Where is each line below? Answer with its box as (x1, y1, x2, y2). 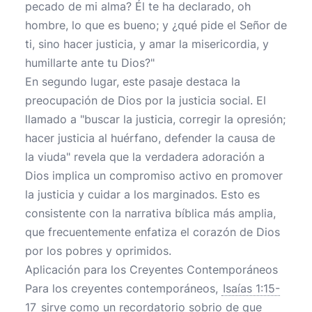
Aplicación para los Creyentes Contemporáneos (25, 263, 278, 276)
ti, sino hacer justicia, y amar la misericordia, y (25, 37, 269, 51)
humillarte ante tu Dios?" (25, 56, 155, 70)
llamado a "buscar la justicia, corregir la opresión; (25, 112, 286, 126)
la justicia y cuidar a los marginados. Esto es (25, 187, 260, 201)
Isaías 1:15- (223, 281, 280, 295)
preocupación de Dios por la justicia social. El (25, 93, 266, 107)
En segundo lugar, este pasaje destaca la (25, 75, 240, 88)
